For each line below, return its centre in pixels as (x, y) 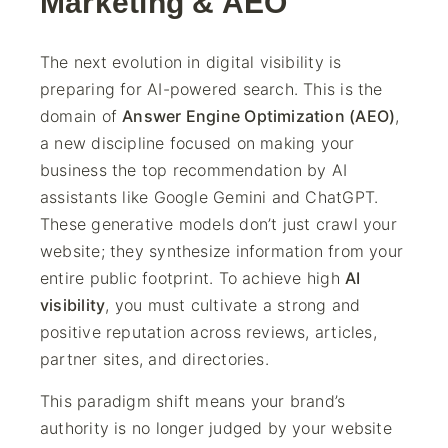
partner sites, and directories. (154, 359)
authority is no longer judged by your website (216, 428)
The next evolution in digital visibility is (191, 62)
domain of (81, 116)
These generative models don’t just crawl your (218, 224)
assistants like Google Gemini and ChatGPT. (209, 197)
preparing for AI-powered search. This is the (211, 89)
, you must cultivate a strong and (233, 305)
